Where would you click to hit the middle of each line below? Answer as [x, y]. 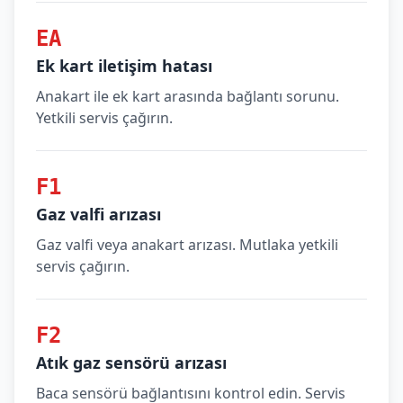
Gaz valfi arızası [99, 214]
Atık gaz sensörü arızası [131, 363]
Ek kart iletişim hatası [124, 66]
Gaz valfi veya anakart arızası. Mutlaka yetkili [187, 245]
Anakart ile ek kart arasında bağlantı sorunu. [188, 96]
